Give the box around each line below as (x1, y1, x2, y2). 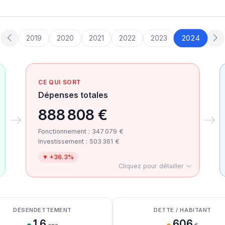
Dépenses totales (38, 90, 108, 100)
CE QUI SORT (38, 78, 81, 86)
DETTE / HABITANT (154, 206, 211, 213)
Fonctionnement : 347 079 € (38, 128, 124, 135)
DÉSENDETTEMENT (13, 206, 72, 213)
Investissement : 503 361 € (38, 138, 120, 145)
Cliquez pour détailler (118, 162, 186, 170)
